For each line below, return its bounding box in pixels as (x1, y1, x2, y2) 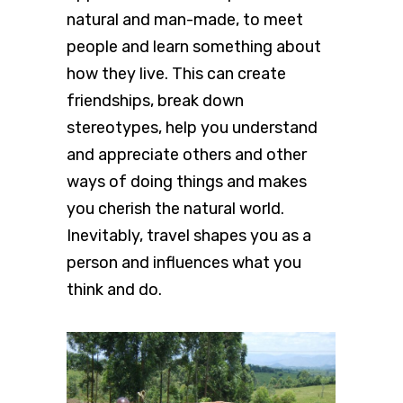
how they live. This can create (67, 63, 286, 84)
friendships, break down (67, 90, 244, 111)
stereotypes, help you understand (67, 117, 318, 138)
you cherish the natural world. (67, 198, 284, 219)
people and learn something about (67, 36, 321, 57)
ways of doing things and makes (67, 171, 307, 192)
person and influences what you (67, 252, 301, 273)
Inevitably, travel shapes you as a (67, 225, 311, 246)
